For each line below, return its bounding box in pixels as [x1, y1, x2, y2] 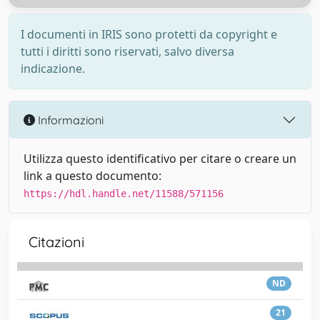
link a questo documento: [24, 168, 161, 184]
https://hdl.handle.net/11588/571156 [24, 188, 224, 199]
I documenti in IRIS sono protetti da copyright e [21, 26, 277, 42]
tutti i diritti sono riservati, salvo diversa [21, 44, 234, 59]
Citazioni [29, 233, 84, 251]
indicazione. [21, 61, 85, 76]
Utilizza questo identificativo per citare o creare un [24, 151, 296, 166]
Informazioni [35, 112, 104, 127]
